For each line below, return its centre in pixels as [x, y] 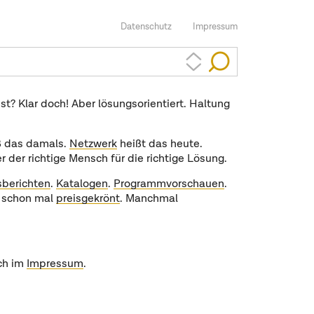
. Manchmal [149, 199]
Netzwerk [93, 144]
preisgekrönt [88, 199]
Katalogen [82, 184]
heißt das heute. [159, 144]
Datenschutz [146, 27]
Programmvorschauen [169, 184]
